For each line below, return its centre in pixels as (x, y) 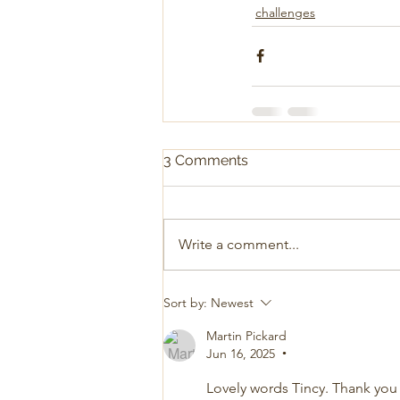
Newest (232, 302)
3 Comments (206, 160)
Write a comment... (239, 244)
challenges (285, 12)
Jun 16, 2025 (241, 353)
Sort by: (185, 302)
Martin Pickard (246, 335)
